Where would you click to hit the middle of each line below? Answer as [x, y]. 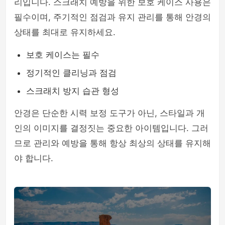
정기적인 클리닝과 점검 [71, 73]
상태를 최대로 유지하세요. [65, 32]
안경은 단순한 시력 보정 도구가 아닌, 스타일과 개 [109, 113]
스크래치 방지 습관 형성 [73, 91]
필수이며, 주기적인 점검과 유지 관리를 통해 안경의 [113, 17]
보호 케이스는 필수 [63, 55]
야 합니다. [34, 158]
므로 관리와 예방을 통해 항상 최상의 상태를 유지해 [113, 143]
